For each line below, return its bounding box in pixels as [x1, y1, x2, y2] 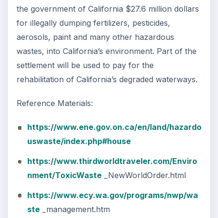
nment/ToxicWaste [27, 170, 102, 180]
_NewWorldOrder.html [101, 170, 186, 180]
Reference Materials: [16, 98, 93, 109]
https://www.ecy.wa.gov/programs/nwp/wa [27, 190, 198, 200]
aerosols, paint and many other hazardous [16, 32, 174, 42]
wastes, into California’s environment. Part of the [16, 46, 197, 56]
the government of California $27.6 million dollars [16, 4, 199, 14]
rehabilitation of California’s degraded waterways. [16, 74, 198, 85]
